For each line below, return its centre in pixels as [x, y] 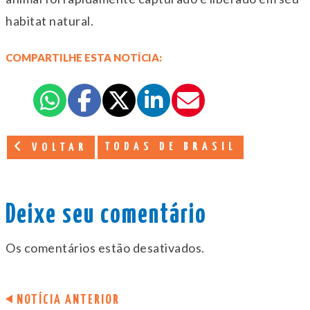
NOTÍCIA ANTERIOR [68, 300]
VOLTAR [57, 147]
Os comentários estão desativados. [105, 247]
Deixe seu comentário [106, 215]
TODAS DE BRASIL [171, 147]
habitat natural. [49, 20]
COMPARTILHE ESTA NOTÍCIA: [84, 57]
